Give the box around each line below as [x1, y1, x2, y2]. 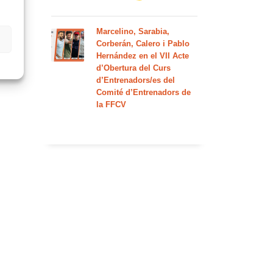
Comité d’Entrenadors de [96, 88, 191, 97]
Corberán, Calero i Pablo [96, 39, 190, 48]
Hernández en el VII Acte [96, 51, 189, 60]
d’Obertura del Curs [96, 63, 171, 73]
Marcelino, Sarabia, [96, 27, 169, 36]
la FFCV [96, 100, 126, 109]
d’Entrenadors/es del [96, 76, 175, 85]
